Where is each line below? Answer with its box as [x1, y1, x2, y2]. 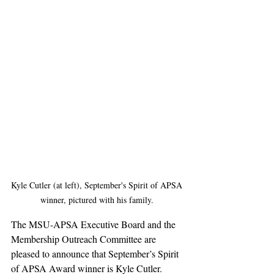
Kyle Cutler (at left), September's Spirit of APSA [11, 179, 185, 191]
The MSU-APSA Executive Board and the [11, 218, 178, 231]
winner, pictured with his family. [40, 194, 156, 206]
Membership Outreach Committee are [11, 232, 158, 246]
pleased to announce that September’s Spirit [11, 247, 181, 261]
